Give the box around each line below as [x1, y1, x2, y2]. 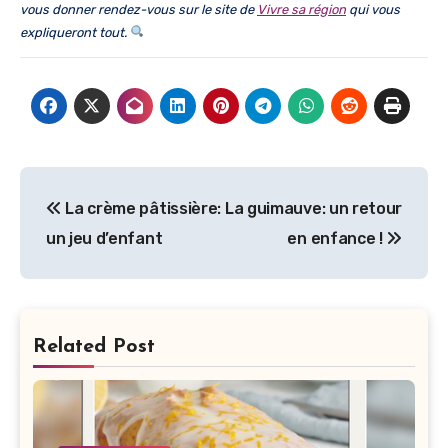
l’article [19, 251, 129, 284]
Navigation [19, 169, 188, 202]
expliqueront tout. [20, 24, 130, 40]
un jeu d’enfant [46, 228, 163, 248]
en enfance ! [287, 228, 387, 248]
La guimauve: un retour [225, 198, 402, 218]
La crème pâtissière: [61, 198, 221, 218]
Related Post [33, 337, 155, 357]
